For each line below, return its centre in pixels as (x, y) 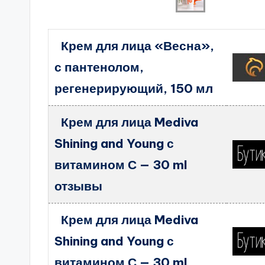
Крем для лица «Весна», (137, 46)
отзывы (79, 186)
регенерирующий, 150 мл (134, 88)
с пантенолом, (99, 67)
